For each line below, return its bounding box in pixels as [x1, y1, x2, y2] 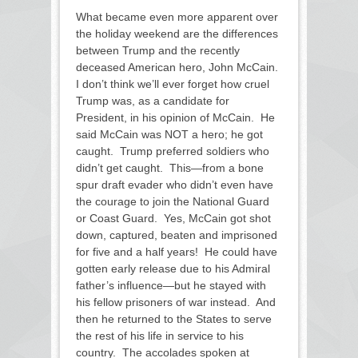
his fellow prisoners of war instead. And [76, 296, 276, 309]
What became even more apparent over [76, 10, 278, 24]
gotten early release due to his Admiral [76, 262, 270, 276]
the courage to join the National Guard [76, 195, 269, 209]
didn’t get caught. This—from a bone [76, 161, 264, 175]
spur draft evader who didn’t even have [76, 178, 273, 192]
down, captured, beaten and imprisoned [76, 229, 277, 242]
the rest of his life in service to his [76, 329, 244, 343]
